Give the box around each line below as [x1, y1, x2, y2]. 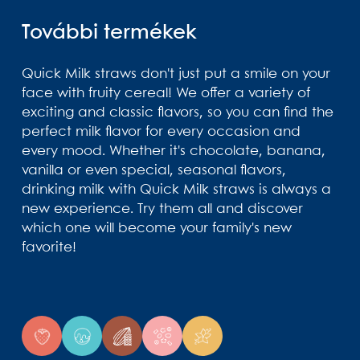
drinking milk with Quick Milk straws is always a [22, 184, 331, 197]
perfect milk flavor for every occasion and [22, 126, 301, 139]
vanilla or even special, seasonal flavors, [22, 165, 286, 178]
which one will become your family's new [22, 223, 292, 235]
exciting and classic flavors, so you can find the [22, 107, 333, 120]
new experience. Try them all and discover [22, 203, 303, 216]
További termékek [22, 24, 197, 43]
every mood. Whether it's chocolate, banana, [22, 145, 325, 158]
